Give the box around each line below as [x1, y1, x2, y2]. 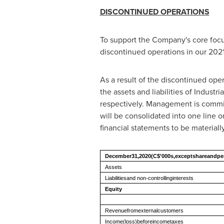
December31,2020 [104, 153, 151, 159]
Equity [104, 186, 122, 192]
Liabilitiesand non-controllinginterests [104, 175, 193, 181]
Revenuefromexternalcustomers [104, 207, 183, 213]
